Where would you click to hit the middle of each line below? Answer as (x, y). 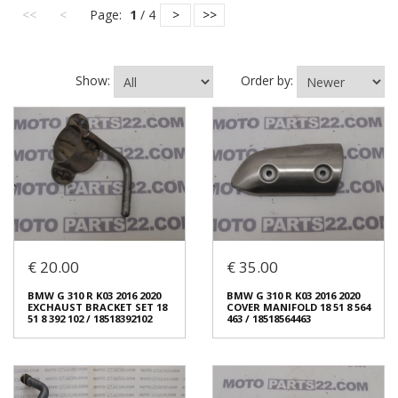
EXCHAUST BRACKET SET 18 (97, 306)
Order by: (269, 80)
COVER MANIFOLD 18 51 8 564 (298, 306)
